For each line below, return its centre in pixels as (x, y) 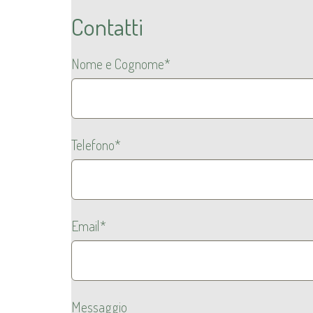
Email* (89, 225)
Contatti (107, 27)
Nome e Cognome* (121, 63)
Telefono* (96, 144)
